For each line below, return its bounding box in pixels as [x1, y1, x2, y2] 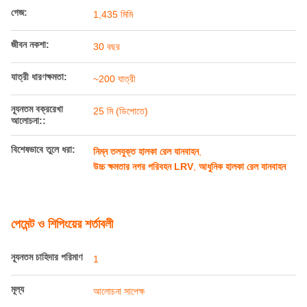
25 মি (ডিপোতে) [93, 182, 148, 193]
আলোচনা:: [11, 192, 46, 203]
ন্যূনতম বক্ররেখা [11, 180, 63, 191]
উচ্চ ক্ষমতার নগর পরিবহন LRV [93, 238, 193, 249]
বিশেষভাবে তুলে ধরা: [11, 221, 75, 232]
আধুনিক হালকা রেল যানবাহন [199, 238, 286, 249]
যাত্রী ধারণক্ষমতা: [11, 148, 67, 159]
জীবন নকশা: [11, 116, 49, 127]
